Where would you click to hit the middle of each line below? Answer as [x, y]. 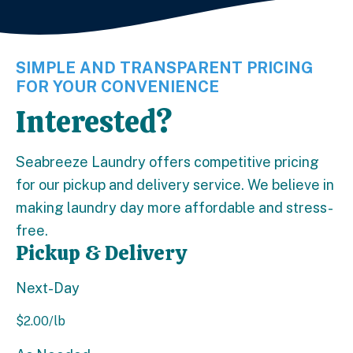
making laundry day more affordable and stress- [175, 208]
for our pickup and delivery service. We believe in [175, 185]
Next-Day [48, 288]
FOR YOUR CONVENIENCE [117, 87]
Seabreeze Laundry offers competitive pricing [167, 162]
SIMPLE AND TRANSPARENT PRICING [165, 68]
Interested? [94, 122]
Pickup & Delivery [101, 253]
